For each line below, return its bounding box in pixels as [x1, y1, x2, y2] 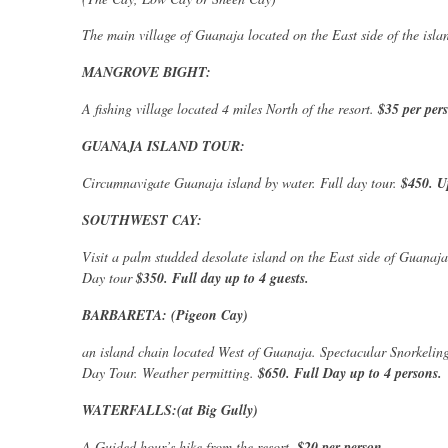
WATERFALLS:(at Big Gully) [82, 400, 258, 421]
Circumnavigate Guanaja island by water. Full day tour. [82, 173, 401, 193]
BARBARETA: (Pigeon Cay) [82, 305, 248, 326]
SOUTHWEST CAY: [82, 210, 202, 231]
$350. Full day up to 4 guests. [136, 268, 309, 289]
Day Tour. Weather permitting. [82, 363, 258, 383]
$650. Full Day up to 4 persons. [258, 363, 442, 384]
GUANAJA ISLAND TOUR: [82, 136, 245, 157]
